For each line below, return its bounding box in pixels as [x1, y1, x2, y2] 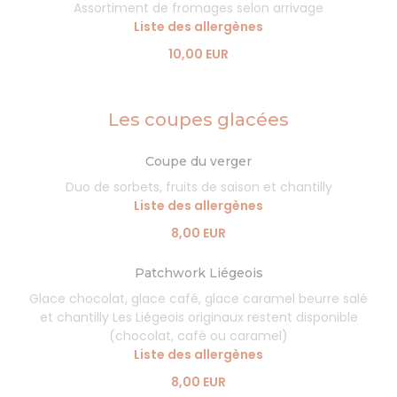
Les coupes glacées [108, 109, 289, 130]
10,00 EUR [168, 45, 229, 63]
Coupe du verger [145, 153, 252, 169]
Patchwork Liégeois [134, 265, 263, 281]
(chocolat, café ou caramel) [109, 327, 288, 345]
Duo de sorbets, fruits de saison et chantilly [65, 178, 332, 196]
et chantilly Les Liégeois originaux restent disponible [39, 308, 358, 326]
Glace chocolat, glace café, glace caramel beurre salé [29, 290, 368, 307]
